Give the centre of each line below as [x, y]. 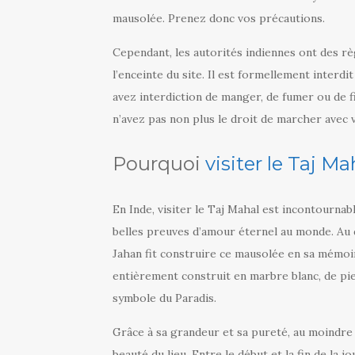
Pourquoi [159, 163]
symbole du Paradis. [164, 298]
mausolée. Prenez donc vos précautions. [219, 18]
